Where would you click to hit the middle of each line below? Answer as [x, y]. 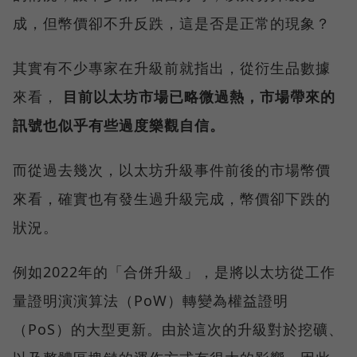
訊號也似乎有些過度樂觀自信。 [119, 125]
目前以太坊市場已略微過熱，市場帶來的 [199, 96]
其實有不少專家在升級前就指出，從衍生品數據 [172, 67]
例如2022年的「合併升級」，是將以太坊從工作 [174, 271]
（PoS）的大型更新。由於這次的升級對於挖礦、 [178, 329]
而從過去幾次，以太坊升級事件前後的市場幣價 [172, 169]
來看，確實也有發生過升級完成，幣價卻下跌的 [172, 198]
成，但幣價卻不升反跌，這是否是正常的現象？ [172, 23]
